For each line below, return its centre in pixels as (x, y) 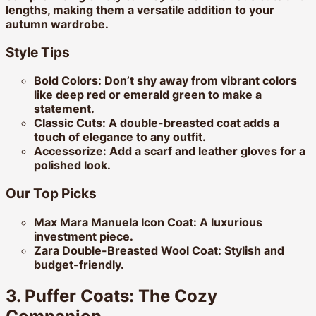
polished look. (72, 165)
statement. (64, 109)
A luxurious (230, 222)
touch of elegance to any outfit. (120, 137)
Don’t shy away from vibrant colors (199, 81)
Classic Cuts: (70, 123)
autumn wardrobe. (57, 24)
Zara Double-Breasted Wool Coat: (128, 250)
